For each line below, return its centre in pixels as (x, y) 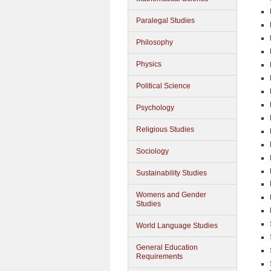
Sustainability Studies (171, 173)
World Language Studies (177, 226)
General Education (167, 247)
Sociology (152, 151)
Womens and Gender (171, 195)
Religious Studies (165, 129)
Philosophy (155, 42)
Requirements (159, 256)
